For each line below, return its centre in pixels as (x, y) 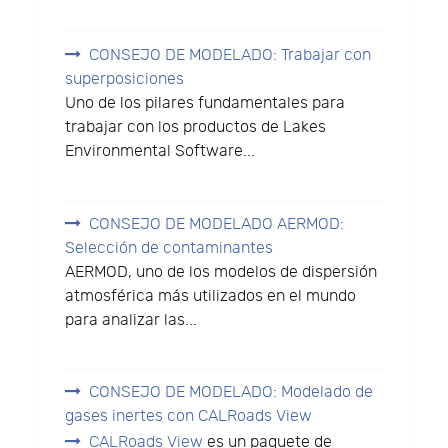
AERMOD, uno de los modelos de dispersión (221, 272)
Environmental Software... (160, 151)
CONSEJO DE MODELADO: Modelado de (231, 393)
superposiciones (125, 79)
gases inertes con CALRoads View (189, 417)
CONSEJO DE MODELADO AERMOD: (217, 224)
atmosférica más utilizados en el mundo (211, 296)
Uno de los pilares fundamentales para (205, 103)
